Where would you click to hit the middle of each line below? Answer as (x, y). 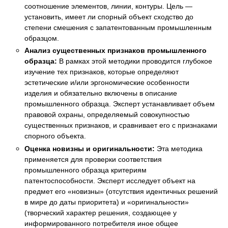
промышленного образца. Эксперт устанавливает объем (120, 104)
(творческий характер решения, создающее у (101, 212)
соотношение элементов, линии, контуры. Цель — (108, 6)
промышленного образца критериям (85, 170)
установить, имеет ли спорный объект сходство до (109, 17)
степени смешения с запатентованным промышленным (118, 27)
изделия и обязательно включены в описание (101, 93)
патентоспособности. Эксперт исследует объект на (110, 180)
